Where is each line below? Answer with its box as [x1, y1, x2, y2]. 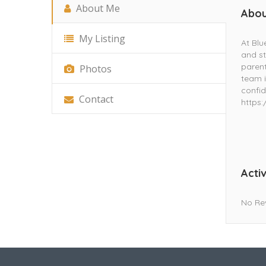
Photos [77, 62, 112, 76]
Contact [77, 93, 113, 106]
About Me [74, 2, 120, 15]
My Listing [77, 32, 125, 46]
